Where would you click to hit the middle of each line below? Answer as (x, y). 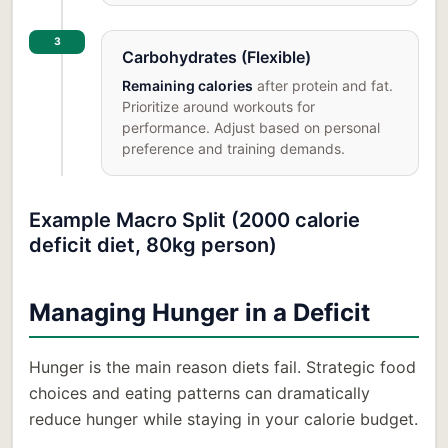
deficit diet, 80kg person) (153, 245)
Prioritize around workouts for (218, 107)
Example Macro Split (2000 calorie (194, 220)
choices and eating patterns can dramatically (199, 393)
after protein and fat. (323, 86)
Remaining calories (187, 86)
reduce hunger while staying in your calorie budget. (223, 419)
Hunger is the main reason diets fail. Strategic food (222, 367)
